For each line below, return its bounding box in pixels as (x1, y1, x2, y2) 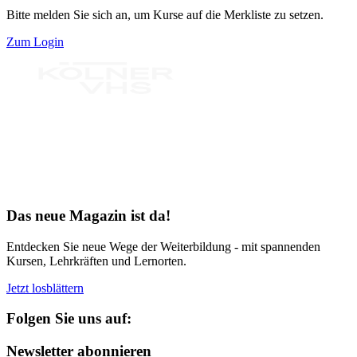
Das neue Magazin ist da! (6, 206, 171, 224)
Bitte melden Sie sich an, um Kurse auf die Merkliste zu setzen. (6, 8, 324, 22)
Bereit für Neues (6, 178, 89, 192)
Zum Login (6, 35, 64, 49)
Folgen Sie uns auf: (6, 310, 131, 328)
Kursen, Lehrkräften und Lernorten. (6, 253, 186, 268)
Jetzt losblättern (6, 280, 84, 295)
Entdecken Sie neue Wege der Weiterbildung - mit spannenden (6, 239, 320, 253)
